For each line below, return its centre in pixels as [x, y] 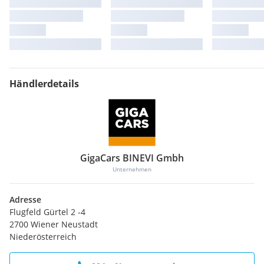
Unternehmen [132, 169]
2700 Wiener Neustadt [54, 224]
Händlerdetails [44, 83]
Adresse [25, 199]
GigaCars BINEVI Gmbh [132, 158]
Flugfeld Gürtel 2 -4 [47, 212]
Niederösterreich [43, 236]
